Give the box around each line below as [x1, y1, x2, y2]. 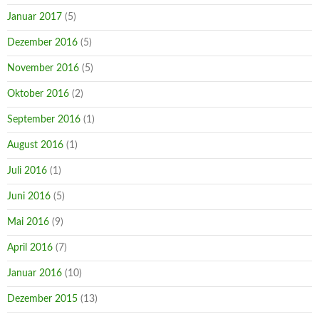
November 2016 [7, 63, 79, 73]
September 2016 [7, 114, 80, 125]
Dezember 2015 [7, 293, 78, 304]
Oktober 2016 [7, 88, 69, 99]
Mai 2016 [7, 216, 49, 227]
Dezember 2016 [7, 37, 78, 48]
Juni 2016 [7, 191, 51, 202]
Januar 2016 [7, 268, 62, 278]
